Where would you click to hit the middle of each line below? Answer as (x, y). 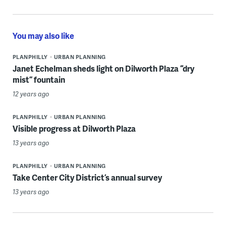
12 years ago (31, 94)
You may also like (43, 36)
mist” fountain (39, 80)
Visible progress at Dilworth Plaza (74, 129)
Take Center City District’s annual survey (87, 178)
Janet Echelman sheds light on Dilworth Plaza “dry (103, 69)
